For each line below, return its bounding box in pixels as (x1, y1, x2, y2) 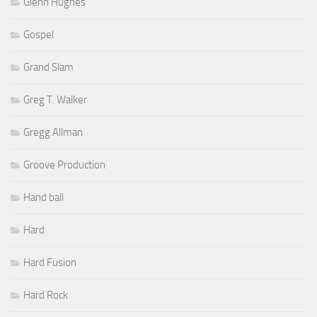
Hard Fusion (23, 256, 76, 270)
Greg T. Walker (23, 93, 87, 107)
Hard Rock (23, 289, 68, 302)
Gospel (23, 28, 54, 42)
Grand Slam (23, 61, 74, 74)
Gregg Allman (23, 126, 83, 139)
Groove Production (23, 158, 105, 172)
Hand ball (23, 191, 64, 204)
